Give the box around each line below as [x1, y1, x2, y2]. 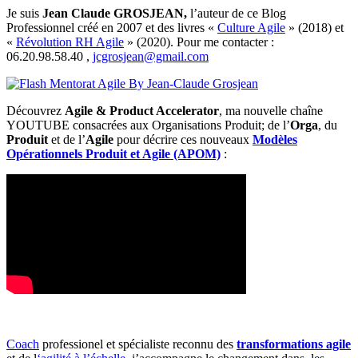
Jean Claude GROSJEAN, [39, 6, 190, 21]
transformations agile [237, 337, 351, 352]
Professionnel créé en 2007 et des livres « [6, 21, 217, 35]
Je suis [6, 6, 39, 21]
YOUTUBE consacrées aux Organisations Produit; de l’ [6, 118, 290, 133]
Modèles [253, 133, 297, 147]
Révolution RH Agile [16, 35, 124, 50]
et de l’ [48, 133, 86, 147]
